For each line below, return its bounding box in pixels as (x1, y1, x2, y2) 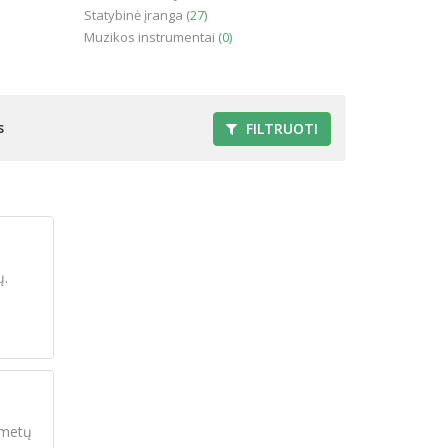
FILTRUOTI (242, 119, 318, 139)
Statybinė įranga (83, 6, 186, 24)
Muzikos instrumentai (83, 28, 218, 46)
